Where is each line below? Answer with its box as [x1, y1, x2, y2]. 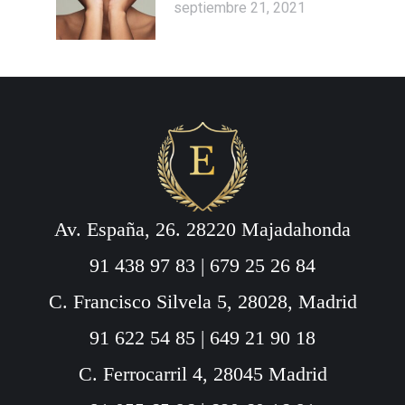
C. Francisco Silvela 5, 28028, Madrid [48, 290, 357, 314]
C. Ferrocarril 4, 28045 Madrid [78, 363, 327, 386]
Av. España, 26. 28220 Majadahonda [54, 218, 351, 241]
